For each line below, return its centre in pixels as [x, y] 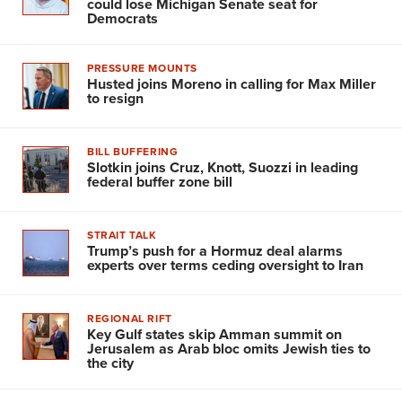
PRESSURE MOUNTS [142, 67]
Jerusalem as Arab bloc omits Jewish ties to [229, 348]
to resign [115, 98]
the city [110, 363]
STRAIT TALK [122, 234]
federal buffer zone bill [160, 181]
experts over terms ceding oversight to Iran [225, 265]
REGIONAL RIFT [130, 318]
